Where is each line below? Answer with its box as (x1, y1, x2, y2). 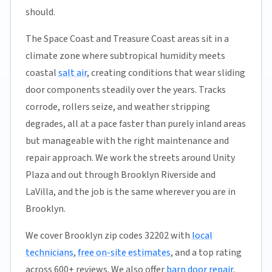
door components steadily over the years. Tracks (25, 83, 226, 97)
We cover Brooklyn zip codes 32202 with (25, 229, 192, 242)
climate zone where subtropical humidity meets (25, 49, 225, 63)
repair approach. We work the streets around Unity (25, 151, 235, 165)
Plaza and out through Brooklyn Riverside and (25, 168, 216, 182)
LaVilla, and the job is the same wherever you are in (25, 185, 236, 199)
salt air (58, 66, 87, 80)
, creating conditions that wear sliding (86, 66, 245, 80)
